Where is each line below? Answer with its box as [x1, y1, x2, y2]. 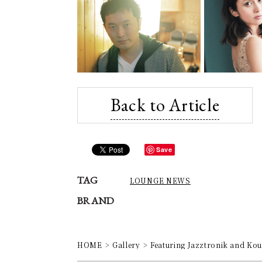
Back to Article [110, 93, 220, 116]
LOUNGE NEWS [130, 175, 191, 185]
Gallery [112, 239, 140, 250]
